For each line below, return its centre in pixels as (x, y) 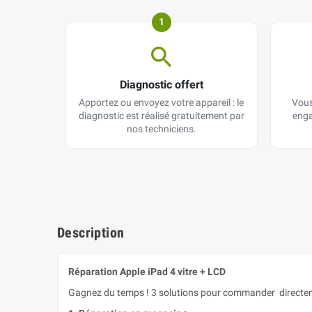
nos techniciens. (161, 129)
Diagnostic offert (161, 85)
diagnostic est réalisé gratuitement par (161, 116)
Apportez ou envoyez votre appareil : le (162, 103)
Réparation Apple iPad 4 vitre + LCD (147, 272)
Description (91, 233)
